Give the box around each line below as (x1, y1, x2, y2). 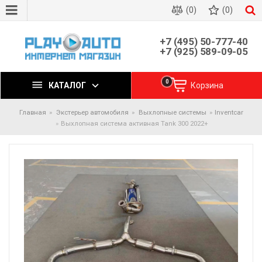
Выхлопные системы (138, 108, 206, 116)
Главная (19, 108, 46, 116)
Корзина (191, 80, 223, 90)
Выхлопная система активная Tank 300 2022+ (60, 119, 208, 127)
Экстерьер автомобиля (56, 108, 129, 116)
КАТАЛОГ (49, 80, 86, 90)
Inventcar (214, 108, 243, 116)
